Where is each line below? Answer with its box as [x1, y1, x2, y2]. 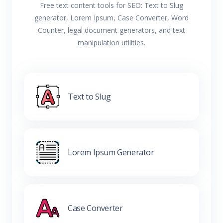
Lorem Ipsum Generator [68, 146, 154, 158]
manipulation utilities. [78, 38, 145, 47]
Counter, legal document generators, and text [38, 25, 185, 35]
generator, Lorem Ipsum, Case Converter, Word [34, 13, 189, 22]
